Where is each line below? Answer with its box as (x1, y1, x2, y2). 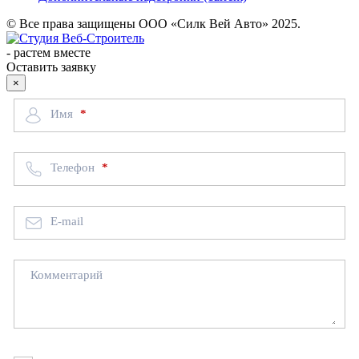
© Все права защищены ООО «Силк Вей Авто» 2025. (6, 17, 301, 31)
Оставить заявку (6, 60, 96, 75)
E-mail (50, 215, 83, 228)
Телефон (50, 160, 98, 174)
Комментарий (30, 268, 103, 282)
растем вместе (14, 46, 91, 60)
